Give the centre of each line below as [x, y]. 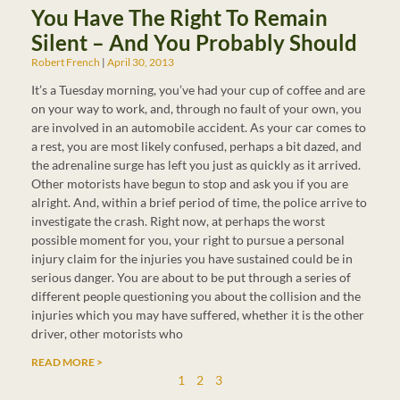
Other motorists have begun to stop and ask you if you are [190, 183]
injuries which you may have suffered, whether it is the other [198, 315]
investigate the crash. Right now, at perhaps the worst [178, 221]
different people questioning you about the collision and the [196, 296]
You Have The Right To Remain [179, 17]
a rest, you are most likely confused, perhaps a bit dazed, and [196, 146]
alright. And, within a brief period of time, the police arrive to [199, 202]
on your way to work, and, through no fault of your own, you [196, 108]
